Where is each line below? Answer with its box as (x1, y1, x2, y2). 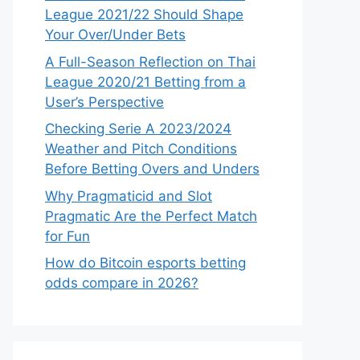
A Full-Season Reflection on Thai (45, 53, 256, 70)
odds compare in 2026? (45, 275, 198, 291)
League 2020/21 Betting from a (45, 73, 246, 90)
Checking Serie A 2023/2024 (45, 121, 231, 137)
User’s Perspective (45, 93, 164, 110)
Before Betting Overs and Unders (45, 161, 260, 177)
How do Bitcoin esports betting (45, 255, 246, 271)
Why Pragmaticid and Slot (45, 187, 212, 204)
